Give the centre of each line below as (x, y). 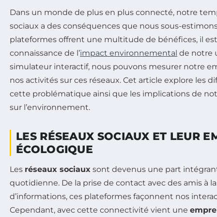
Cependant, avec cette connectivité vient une (100, 210)
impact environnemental (129, 53)
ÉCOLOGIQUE (55, 150)
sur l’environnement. (50, 108)
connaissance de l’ (45, 53)
